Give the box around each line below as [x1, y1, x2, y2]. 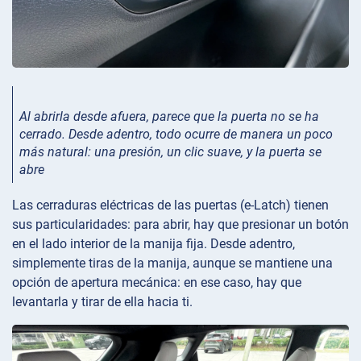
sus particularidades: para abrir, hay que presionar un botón [12, 216, 349, 232]
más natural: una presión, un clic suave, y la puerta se [19, 143, 322, 160]
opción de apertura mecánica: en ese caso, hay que [12, 274, 301, 290]
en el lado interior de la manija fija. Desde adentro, [12, 235, 295, 251]
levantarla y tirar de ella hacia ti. [12, 293, 193, 309]
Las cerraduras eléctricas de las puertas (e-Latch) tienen [12, 197, 329, 213]
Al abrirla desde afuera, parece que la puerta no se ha [19, 108, 319, 124]
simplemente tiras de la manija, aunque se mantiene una [12, 255, 333, 271]
